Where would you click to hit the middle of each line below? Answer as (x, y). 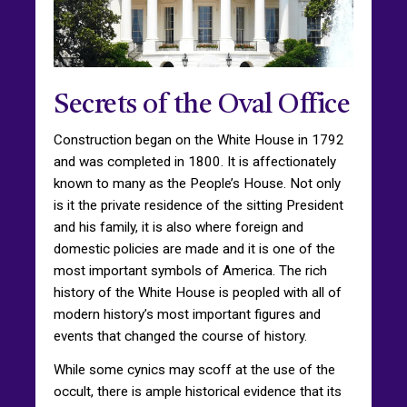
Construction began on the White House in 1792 (199, 139)
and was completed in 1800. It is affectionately (195, 161)
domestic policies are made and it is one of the (194, 248)
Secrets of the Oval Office (202, 105)
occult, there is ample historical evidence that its (198, 391)
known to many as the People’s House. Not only (197, 183)
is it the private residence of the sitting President (199, 205)
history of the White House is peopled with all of (198, 292)
